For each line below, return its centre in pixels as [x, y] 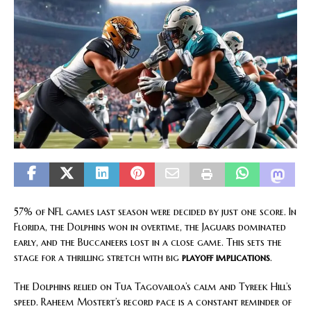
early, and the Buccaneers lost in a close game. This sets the [148, 243]
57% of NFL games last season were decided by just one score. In [155, 212]
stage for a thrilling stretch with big [98, 258]
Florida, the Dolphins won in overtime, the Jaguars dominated [150, 227]
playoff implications [226, 258]
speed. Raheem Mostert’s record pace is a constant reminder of [153, 302]
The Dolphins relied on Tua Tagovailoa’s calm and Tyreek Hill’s [153, 287]
